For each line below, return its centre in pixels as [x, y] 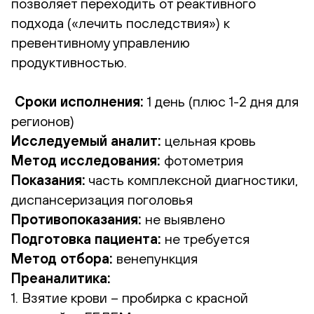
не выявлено [183, 219]
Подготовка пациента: [86, 238]
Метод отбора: [62, 258]
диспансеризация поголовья [102, 199]
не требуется [205, 238]
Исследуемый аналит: [86, 140]
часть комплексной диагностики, [192, 179]
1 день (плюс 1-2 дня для [221, 101]
